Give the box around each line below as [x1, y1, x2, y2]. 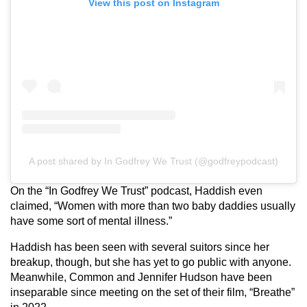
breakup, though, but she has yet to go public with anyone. [10, 256, 291, 268]
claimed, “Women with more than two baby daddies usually [10, 199, 295, 212]
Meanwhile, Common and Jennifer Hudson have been [10, 271, 272, 283]
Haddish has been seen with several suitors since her [10, 241, 269, 253]
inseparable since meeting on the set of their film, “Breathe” [10, 286, 295, 298]
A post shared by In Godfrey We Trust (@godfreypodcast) [29, 155, 278, 167]
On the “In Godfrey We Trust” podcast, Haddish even [10, 184, 262, 197]
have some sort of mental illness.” [10, 214, 172, 227]
